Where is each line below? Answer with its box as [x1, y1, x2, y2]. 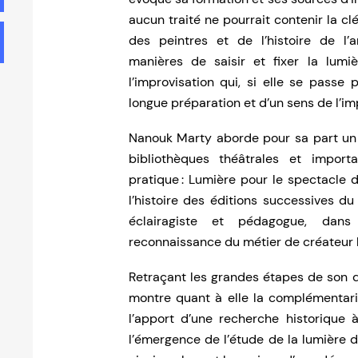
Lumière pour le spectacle [188, 171, 347, 189]
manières [128, 53, 191, 70]
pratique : [128, 171, 189, 189]
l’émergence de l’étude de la [128, 331, 303, 348]
